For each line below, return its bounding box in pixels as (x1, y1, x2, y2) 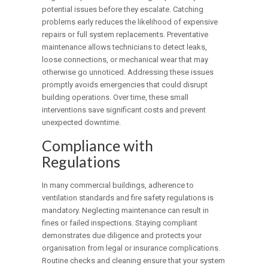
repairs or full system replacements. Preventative (42, 30, 209, 39)
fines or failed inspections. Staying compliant (42, 218, 198, 228)
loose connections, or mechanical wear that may (42, 55, 209, 65)
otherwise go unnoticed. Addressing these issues (42, 68, 214, 77)
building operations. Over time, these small (42, 93, 189, 102)
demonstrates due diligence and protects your (42, 231, 202, 240)
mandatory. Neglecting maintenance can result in (42, 206, 209, 215)
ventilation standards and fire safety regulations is (42, 193, 214, 203)
